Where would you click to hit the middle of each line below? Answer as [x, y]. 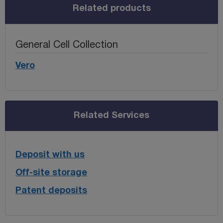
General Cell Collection [67, 45]
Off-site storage [51, 173]
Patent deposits [51, 191]
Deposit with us [50, 155]
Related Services [111, 115]
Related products [111, 8]
